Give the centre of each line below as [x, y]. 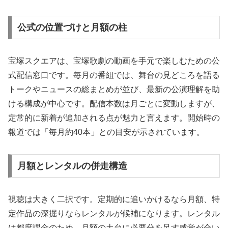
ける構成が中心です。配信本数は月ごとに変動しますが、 [114, 104]
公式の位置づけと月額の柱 [72, 28]
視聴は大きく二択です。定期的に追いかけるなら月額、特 [114, 199]
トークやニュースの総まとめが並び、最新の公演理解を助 [114, 90]
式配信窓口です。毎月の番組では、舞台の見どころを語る [114, 75]
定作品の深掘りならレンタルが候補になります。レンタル [114, 213]
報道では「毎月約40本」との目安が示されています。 [106, 132]
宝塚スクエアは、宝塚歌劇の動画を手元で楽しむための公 [114, 61]
